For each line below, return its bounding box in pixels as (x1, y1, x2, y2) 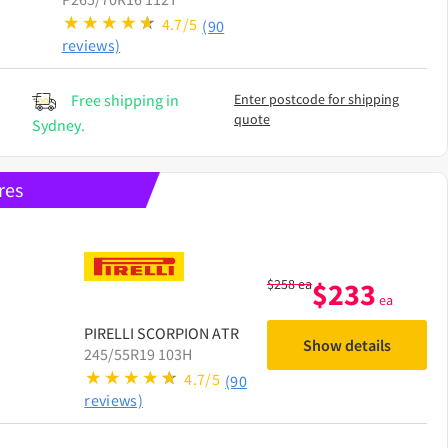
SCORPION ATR (137, 323, 240, 344)
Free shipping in (71, 90, 180, 111)
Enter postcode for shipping (234, 90, 400, 109)
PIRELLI (84, 323, 135, 344)
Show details (303, 335, 391, 356)
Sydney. (32, 115, 86, 136)
